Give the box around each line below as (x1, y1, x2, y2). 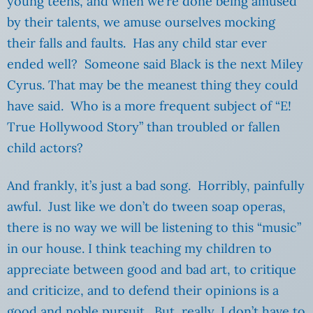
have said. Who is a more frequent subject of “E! (7, 98, 291, 115)
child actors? (7, 140, 83, 156)
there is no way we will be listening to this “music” (7, 219, 301, 236)
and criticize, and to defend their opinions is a (7, 282, 279, 299)
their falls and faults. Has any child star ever (7, 35, 267, 52)
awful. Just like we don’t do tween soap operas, (7, 198, 286, 215)
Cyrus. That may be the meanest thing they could (7, 77, 298, 94)
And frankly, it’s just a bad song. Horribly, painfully (7, 177, 305, 194)
